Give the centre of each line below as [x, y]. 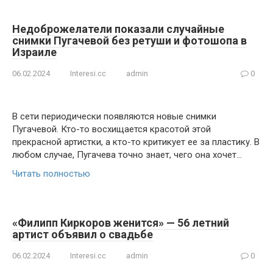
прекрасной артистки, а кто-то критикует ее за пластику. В [136, 142]
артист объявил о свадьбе [83, 234]
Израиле [34, 52]
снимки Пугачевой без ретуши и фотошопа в [129, 41]
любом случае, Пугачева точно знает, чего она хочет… [127, 155]
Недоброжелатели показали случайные [118, 29]
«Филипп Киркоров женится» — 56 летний [121, 223]
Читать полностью [51, 174]
